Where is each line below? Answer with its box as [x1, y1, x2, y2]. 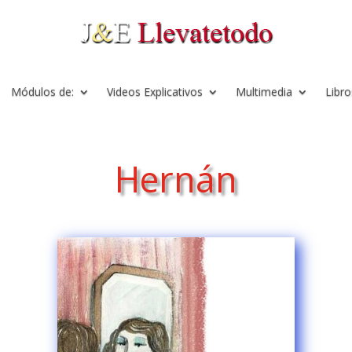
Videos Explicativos [107, 84, 203, 99]
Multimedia [236, 84, 292, 99]
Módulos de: [11, 84, 74, 99]
